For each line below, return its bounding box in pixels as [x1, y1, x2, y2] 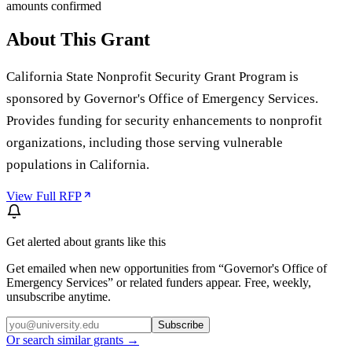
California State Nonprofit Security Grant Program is [6, 68, 299, 84]
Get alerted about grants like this [6, 234, 166, 248]
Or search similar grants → [6, 332, 139, 346]
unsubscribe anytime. [6, 289, 111, 303]
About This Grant [6, 29, 150, 50]
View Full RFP [6, 189, 82, 203]
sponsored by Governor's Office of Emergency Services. [6, 90, 318, 106]
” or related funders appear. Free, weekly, [108, 275, 311, 289]
